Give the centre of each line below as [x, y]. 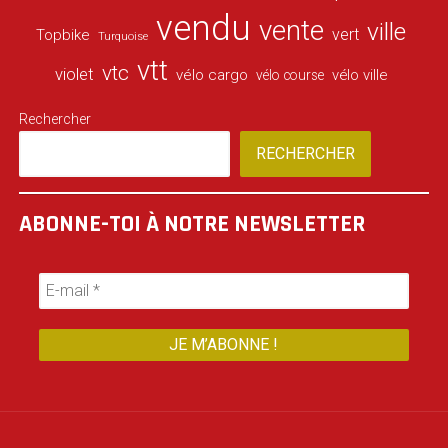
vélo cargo [212, 75]
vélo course [290, 75]
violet [75, 75]
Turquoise [123, 37]
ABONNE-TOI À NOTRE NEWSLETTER [191, 224]
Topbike [63, 35]
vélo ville [360, 75]
